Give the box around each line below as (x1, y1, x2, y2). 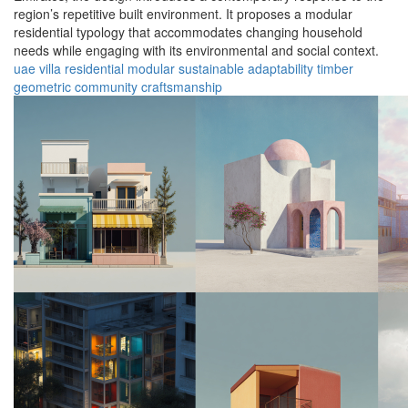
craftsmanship (141, 77, 222, 97)
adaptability (248, 59, 313, 78)
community (75, 77, 138, 97)
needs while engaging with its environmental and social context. (14, 41, 379, 60)
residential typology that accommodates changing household (14, 23, 362, 42)
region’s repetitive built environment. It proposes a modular (14, 5, 352, 24)
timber (317, 59, 353, 78)
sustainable (178, 59, 244, 78)
